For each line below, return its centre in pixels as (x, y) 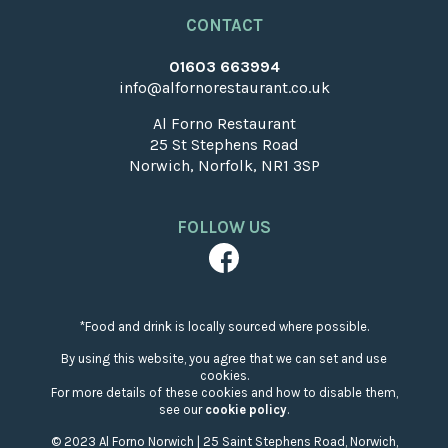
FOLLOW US (224, 226)
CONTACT (224, 24)
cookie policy (246, 409)
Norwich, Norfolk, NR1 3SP (224, 165)
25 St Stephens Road (224, 144)
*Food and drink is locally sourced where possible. (224, 326)
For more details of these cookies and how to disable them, (224, 392)
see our (182, 409)
